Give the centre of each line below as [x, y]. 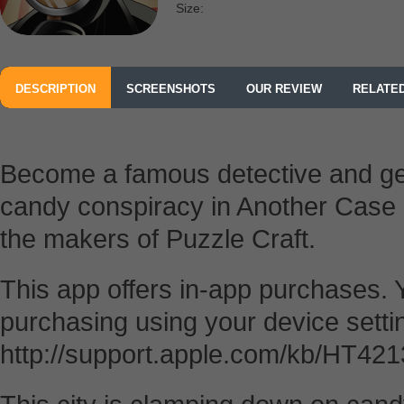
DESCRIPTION [55, 89]
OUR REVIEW [284, 89]
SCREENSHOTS [171, 89]
